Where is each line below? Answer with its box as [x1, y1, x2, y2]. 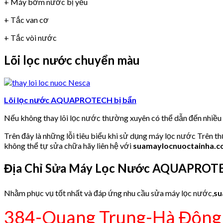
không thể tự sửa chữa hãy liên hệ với [4, 140, 133, 150]
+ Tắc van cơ [4, 15, 49, 25]
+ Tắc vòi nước [4, 33, 57, 43]
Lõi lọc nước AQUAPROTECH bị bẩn [4, 95, 136, 105]
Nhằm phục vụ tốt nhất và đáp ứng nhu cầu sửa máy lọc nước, [4, 188, 214, 198]
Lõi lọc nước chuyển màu [4, 53, 140, 68]
